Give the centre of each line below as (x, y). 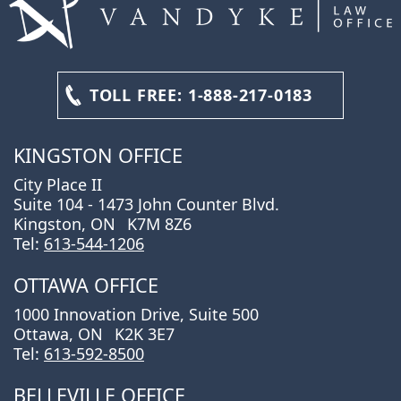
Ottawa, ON (60, 333)
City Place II (58, 184)
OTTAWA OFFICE (86, 285)
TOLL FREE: (138, 94)
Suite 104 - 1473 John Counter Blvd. (146, 204)
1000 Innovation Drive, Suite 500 (136, 314)
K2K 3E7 (145, 333)
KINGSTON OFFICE (98, 155)
